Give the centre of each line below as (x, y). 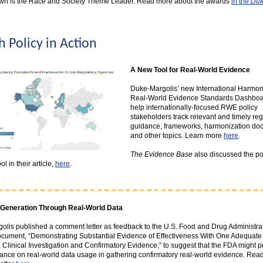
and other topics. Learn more (177, 136)
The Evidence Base (161, 154)
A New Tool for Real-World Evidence (190, 70)
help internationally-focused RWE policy (194, 107)
